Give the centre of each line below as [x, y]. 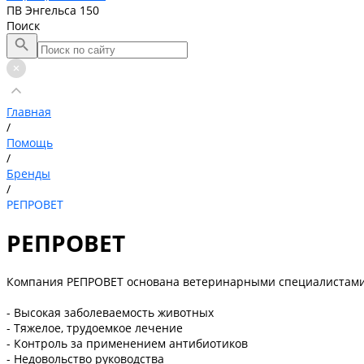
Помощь [30, 143]
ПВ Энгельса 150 [53, 10]
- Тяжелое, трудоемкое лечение [95, 327]
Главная [29, 112]
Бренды [28, 173]
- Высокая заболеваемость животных [110, 312]
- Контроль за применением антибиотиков [127, 343]
